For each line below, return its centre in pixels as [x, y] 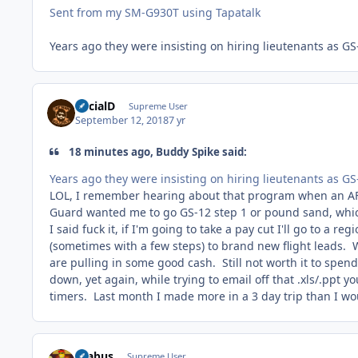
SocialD [95, 105]
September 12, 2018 [122, 121]
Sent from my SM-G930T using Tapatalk [155, 13]
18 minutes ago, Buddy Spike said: [157, 152]
